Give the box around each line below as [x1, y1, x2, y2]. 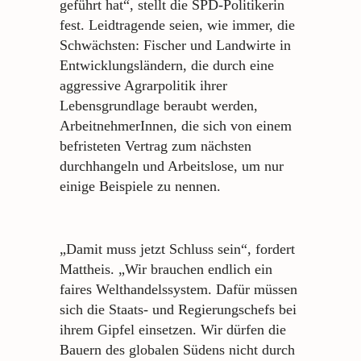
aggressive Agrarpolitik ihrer [60, 77, 227, 93]
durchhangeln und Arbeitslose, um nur [60, 157, 284, 174]
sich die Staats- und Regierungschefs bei [60, 301, 297, 318]
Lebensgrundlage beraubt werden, [60, 97, 258, 114]
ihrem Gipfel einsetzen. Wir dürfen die [60, 322, 286, 338]
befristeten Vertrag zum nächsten [60, 137, 251, 154]
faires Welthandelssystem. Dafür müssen [60, 281, 297, 298]
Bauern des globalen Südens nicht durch [60, 342, 295, 359]
